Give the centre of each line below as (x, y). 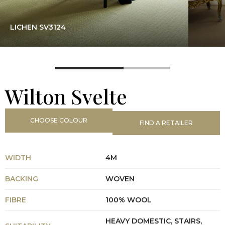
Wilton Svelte (66, 96)
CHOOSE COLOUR (59, 120)
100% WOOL (129, 200)
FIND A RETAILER (166, 123)
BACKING (22, 179)
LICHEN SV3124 (38, 27)
